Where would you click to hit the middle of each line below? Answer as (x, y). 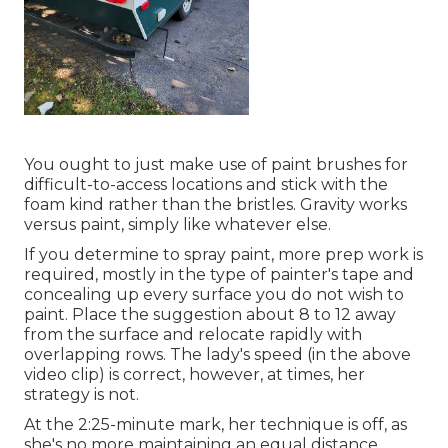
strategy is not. (81, 395)
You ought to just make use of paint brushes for (216, 165)
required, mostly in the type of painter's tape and (219, 275)
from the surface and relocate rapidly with (193, 335)
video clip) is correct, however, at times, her (194, 375)
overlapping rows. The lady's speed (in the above (217, 355)
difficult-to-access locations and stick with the (206, 185)
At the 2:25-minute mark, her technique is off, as (215, 425)
